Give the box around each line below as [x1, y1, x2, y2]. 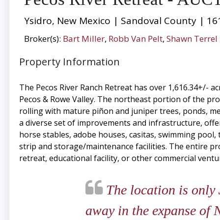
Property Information [19, 55, 120, 69]
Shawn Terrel [166, 33, 218, 45]
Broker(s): [24, 33, 63, 45]
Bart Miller [62, 33, 105, 45]
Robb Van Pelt [108, 33, 163, 45]
